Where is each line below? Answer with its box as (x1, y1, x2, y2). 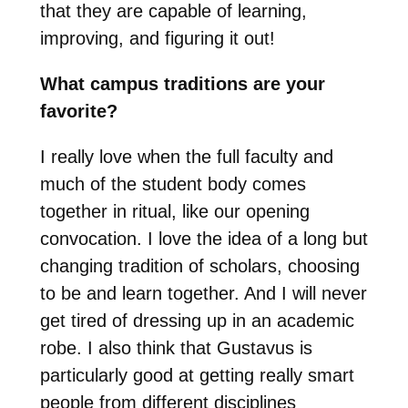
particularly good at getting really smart (39, 365, 354, 386)
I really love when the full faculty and (39, 147, 333, 168)
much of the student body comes (39, 174, 306, 195)
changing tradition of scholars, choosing (39, 256, 360, 277)
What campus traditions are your (39, 74, 325, 95)
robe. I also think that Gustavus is (39, 338, 312, 359)
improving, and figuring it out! (39, 28, 275, 49)
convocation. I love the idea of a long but (39, 229, 368, 250)
